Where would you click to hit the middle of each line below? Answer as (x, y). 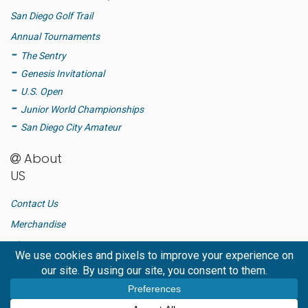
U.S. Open (42, 91)
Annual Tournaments (55, 36)
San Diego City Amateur (71, 127)
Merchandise (38, 224)
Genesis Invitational (63, 73)
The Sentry (43, 55)
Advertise (30, 266)
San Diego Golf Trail (52, 15)
